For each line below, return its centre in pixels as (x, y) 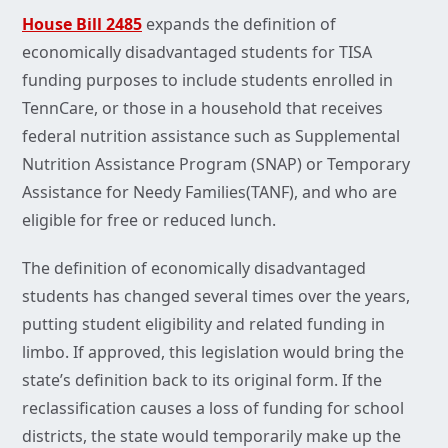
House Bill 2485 (82, 24)
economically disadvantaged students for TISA (197, 52)
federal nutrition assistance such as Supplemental (211, 136)
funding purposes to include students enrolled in (207, 80)
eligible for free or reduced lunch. (149, 220)
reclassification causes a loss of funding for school (213, 408)
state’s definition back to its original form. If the (202, 380)
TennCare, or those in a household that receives (202, 108)
